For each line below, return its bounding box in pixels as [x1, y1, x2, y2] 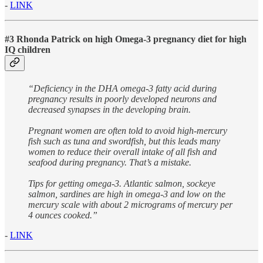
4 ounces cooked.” [28, 210, 97, 220]
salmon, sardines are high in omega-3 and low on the [28, 188, 225, 199]
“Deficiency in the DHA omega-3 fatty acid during [28, 83, 217, 93]
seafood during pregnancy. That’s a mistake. [28, 157, 191, 167]
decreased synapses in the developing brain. [28, 104, 191, 114]
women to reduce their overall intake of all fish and [28, 146, 217, 157]
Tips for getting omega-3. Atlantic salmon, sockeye [28, 178, 215, 188]
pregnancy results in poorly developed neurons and [28, 93, 217, 104]
